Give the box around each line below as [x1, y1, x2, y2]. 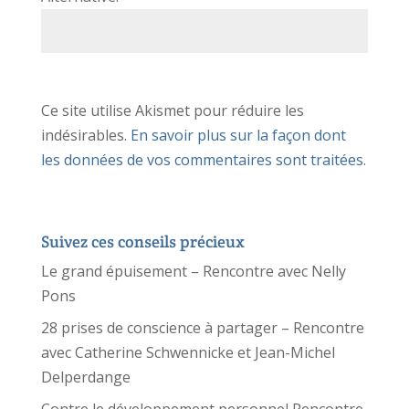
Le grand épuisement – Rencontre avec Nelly [40, 260, 346, 281]
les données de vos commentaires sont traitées [40, 149, 363, 170]
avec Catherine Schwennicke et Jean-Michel [40, 341, 335, 362]
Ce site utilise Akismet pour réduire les [40, 100, 304, 121]
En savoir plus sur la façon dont [130, 124, 346, 145]
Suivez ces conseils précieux [40, 230, 245, 252]
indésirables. [40, 124, 131, 145]
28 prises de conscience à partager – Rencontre [40, 317, 364, 338]
